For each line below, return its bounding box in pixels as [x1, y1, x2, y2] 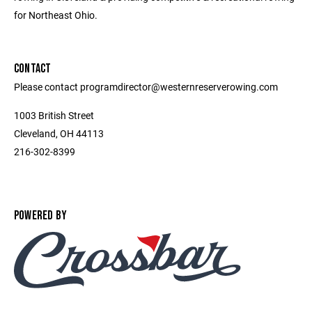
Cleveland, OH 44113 [14, 127, 104, 140]
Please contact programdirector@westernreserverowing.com [14, 80, 278, 93]
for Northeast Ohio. [14, 8, 97, 22]
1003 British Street [14, 109, 94, 122]
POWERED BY [14, 208, 68, 223]
